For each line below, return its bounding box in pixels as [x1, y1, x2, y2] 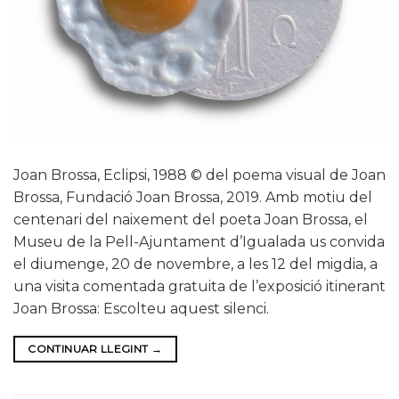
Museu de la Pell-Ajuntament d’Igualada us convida [13, 232, 385, 250]
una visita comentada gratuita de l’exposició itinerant [13, 277, 386, 295]
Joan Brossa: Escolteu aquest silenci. [13, 299, 269, 317]
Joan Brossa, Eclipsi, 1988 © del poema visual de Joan [13, 166, 386, 183]
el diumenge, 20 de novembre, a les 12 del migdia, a [13, 255, 378, 273]
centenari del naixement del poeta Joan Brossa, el [13, 210, 368, 228]
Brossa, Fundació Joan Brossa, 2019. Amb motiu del [13, 188, 372, 206]
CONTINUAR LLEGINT [28, 341, 151, 355]
